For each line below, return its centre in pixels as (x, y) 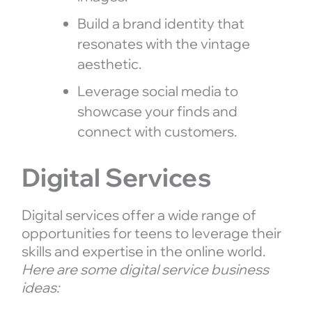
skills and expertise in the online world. (143, 251)
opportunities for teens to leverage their (151, 233)
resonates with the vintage (163, 43)
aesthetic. (109, 63)
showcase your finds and (157, 111)
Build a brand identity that (161, 23)
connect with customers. (157, 131)
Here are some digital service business (145, 269)
